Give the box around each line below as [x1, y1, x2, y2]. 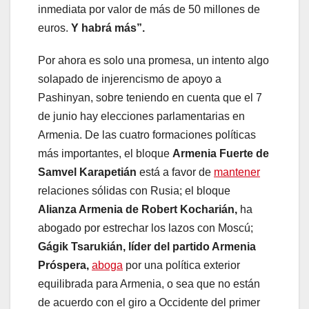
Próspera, [38, 259, 92, 272]
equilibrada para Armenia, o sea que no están [38, 278, 260, 290]
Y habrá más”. [71, 22, 145, 34]
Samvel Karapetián [38, 166, 139, 179]
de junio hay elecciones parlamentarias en [38, 110, 245, 123]
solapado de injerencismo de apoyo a [38, 73, 221, 86]
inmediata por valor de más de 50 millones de [38, 3, 260, 16]
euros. [38, 22, 71, 34]
